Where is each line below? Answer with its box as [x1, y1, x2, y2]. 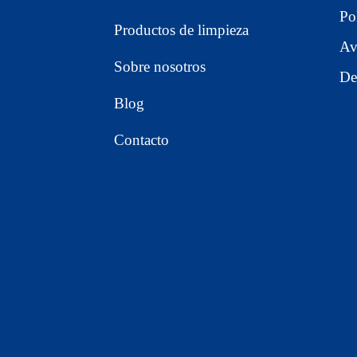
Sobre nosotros [114, 58, 206, 76]
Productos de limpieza [114, 22, 249, 39]
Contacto [114, 131, 170, 149]
